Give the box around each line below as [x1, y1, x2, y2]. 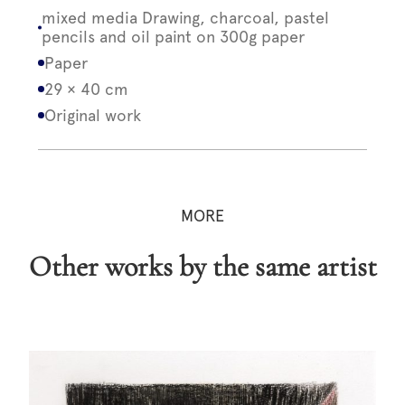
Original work [44, 106, 142, 125]
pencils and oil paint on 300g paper [42, 27, 306, 46]
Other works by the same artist [51, 248, 377, 284]
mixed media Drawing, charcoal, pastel [42, 8, 330, 27]
